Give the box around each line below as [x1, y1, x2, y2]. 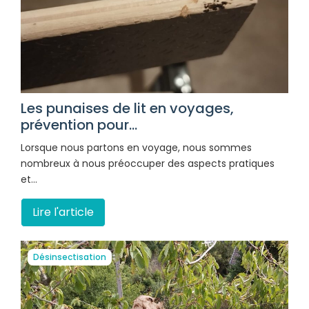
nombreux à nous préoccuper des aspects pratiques [21, 157, 275, 171]
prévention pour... [21, 115, 137, 135]
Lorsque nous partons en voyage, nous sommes [21, 141, 252, 155]
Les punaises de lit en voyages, [21, 99, 234, 119]
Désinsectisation [33, 251, 106, 263]
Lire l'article [32, 204, 94, 221]
